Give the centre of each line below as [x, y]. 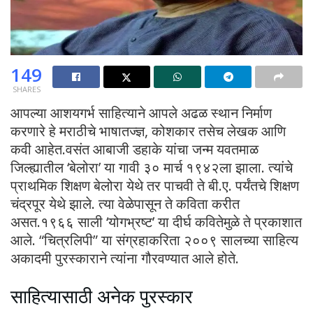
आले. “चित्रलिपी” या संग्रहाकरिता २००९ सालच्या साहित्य [154, 240]
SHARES [26, 89]
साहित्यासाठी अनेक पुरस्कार [102, 296]
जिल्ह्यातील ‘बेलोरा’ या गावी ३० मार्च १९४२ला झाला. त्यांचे [152, 168]
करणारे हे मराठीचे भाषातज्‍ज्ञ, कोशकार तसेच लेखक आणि [148, 131]
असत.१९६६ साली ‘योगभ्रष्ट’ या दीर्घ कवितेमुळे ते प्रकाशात [156, 222]
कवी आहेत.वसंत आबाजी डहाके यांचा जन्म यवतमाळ [134, 150]
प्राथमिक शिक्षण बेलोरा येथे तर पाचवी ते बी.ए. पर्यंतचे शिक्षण [155, 186]
